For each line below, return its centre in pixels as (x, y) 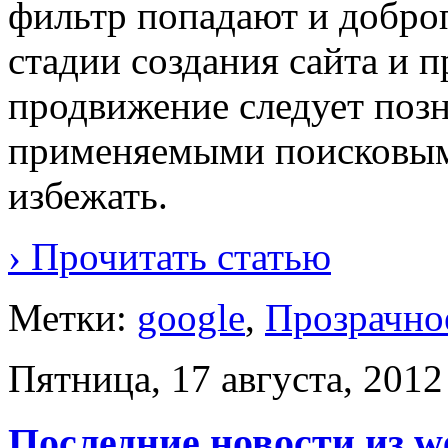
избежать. (88, 195)
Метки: (72, 317)
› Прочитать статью (169, 256)
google (191, 317)
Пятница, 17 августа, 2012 (225, 378)
